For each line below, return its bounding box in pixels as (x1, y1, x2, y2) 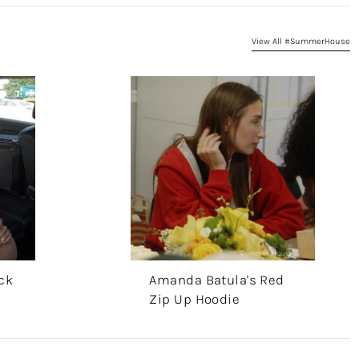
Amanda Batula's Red (149, 271, 284, 288)
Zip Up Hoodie (149, 290, 240, 307)
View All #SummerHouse (251, 36, 350, 46)
